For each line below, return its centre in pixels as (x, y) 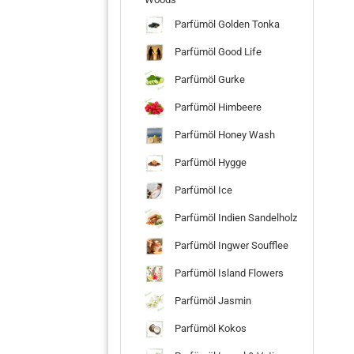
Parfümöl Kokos (209, 328)
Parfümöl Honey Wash (224, 134)
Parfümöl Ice (202, 190)
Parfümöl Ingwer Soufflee (230, 245)
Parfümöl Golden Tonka (226, 24)
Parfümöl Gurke (209, 79)
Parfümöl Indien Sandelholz (235, 217)
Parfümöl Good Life (217, 51)
